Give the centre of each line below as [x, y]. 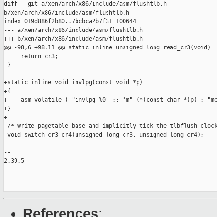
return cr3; [31, 56]
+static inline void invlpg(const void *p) [73, 83]
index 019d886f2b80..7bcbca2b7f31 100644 [70, 22]
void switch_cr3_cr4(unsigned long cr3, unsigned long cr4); [104, 135]
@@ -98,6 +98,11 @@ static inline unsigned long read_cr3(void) [107, 48]
